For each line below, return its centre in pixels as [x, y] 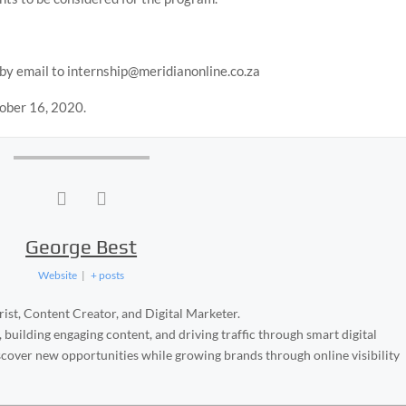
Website [58, 275]
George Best [82, 246]
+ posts [107, 275]
